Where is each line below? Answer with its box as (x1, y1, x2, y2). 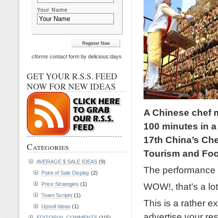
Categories (27, 141, 69, 152)
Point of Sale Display (41, 170, 90, 176)
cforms (32, 54, 48, 59)
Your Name (37, 7, 68, 13)
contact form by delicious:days (48, 54, 122, 59)
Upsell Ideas (41, 203, 71, 209)
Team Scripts (41, 192, 73, 198)
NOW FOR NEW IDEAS (27, 81, 116, 92)
